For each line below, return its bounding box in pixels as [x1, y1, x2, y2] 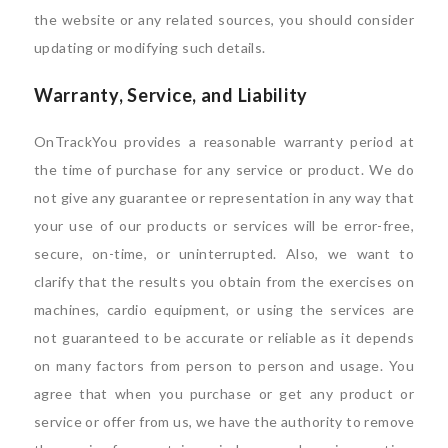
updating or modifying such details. [34, 38, 266, 56]
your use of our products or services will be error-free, [34, 216, 414, 234]
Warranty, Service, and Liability [34, 83, 309, 106]
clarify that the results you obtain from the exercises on [34, 272, 414, 290]
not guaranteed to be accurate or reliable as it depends [34, 328, 414, 346]
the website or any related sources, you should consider [34, 10, 414, 28]
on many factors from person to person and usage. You [34, 356, 414, 374]
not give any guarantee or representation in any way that [34, 188, 414, 206]
